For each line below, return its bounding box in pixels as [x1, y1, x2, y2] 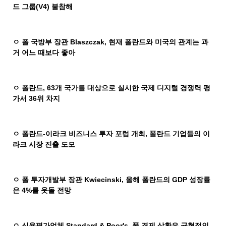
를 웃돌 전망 [32, 186, 72, 195]
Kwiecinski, [82, 176, 126, 184]
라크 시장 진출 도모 [13, 140, 76, 149]
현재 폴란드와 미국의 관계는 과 [108, 38, 209, 46]
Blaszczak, [68, 38, 109, 46]
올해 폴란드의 [126, 176, 171, 184]
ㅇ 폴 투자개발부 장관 [13, 176, 83, 184]
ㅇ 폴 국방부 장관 [13, 38, 69, 46]
